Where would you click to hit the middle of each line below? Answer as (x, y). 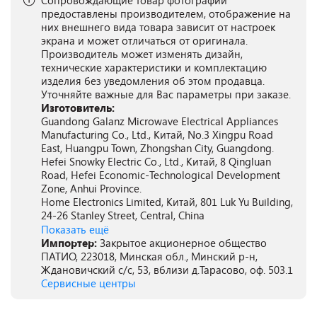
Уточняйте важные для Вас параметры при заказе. (166, 94)
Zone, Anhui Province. (91, 188)
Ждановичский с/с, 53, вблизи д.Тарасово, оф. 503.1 (167, 270)
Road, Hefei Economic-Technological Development (161, 175)
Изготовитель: (78, 108)
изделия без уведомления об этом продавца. (153, 81)
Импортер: (70, 243)
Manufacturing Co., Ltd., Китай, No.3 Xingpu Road (157, 134)
